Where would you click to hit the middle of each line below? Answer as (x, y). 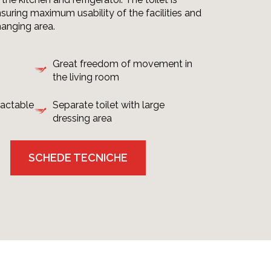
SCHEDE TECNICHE (78, 158)
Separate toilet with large (109, 105)
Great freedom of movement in (122, 64)
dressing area (82, 118)
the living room (86, 77)
